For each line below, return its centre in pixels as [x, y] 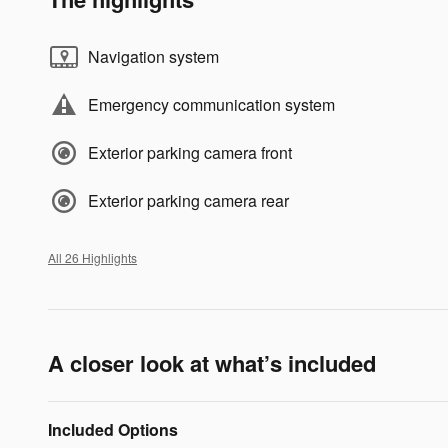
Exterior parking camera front [190, 153]
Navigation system [153, 57]
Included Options [113, 430]
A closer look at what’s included [212, 363]
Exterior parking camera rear [188, 201]
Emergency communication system [211, 105]
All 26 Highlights [92, 258]
